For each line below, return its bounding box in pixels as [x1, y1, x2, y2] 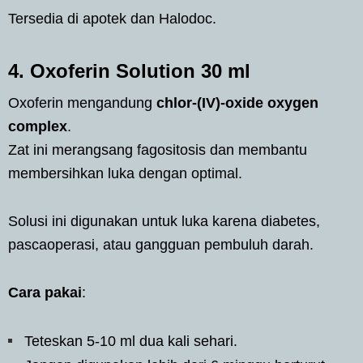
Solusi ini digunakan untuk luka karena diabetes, [8, 212, 320, 229]
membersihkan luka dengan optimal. [8, 164, 242, 181]
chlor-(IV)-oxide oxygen [156, 94, 318, 111]
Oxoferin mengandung [8, 94, 156, 111]
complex [8, 117, 67, 135]
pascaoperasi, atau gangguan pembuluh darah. [8, 236, 314, 253]
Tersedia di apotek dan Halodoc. [8, 10, 216, 27]
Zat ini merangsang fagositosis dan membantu [8, 141, 307, 158]
